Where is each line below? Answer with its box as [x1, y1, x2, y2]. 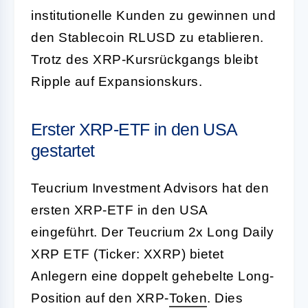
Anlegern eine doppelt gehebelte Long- [31, 268, 274, 283]
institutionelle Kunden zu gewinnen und [31, 8, 276, 23]
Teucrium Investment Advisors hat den [31, 180, 269, 195]
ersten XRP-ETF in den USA [31, 202, 208, 217]
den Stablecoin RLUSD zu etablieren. [31, 30, 264, 45]
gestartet [31, 140, 95, 160]
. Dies [207, 290, 243, 305]
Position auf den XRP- [31, 290, 169, 305]
